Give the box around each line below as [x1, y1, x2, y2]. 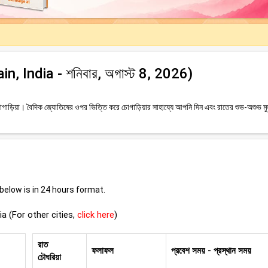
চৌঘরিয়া [37, 252, 61, 263]
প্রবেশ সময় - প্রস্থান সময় [170, 245, 251, 257]
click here [77, 209, 114, 221]
